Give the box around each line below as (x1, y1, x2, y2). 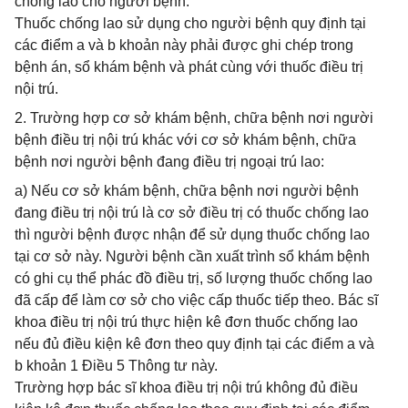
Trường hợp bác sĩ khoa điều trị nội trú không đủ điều (15, 380, 358, 395)
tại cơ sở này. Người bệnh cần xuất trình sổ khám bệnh (15, 249, 370, 264)
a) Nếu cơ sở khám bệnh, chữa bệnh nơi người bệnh (15, 183, 359, 199)
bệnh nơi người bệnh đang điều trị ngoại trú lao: (15, 154, 324, 169)
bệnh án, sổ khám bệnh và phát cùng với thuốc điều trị (15, 59, 363, 75)
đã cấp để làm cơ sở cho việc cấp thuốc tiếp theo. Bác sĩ (15, 292, 378, 308)
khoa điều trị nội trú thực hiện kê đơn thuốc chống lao (15, 314, 358, 330)
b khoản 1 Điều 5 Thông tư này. (15, 358, 218, 373)
